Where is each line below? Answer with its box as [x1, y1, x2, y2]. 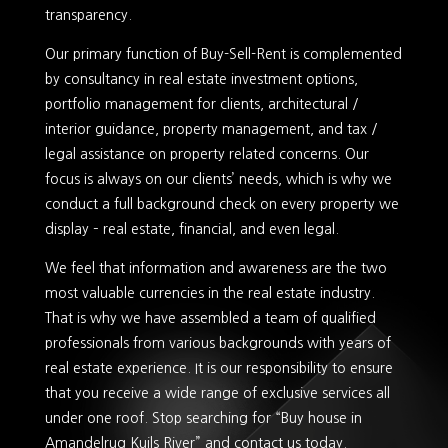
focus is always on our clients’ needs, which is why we [44, 172, 392, 187]
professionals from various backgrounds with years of [44, 336, 391, 351]
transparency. [44, 8, 132, 23]
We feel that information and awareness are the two [44, 261, 387, 276]
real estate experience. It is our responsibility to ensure [44, 361, 393, 376]
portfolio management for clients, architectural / [44, 97, 359, 112]
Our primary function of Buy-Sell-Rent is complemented [44, 47, 402, 62]
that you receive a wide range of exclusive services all [44, 386, 390, 401]
